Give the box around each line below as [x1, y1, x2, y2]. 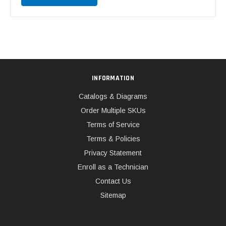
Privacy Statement [84, 149, 142, 157]
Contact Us [95, 177, 131, 186]
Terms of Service [86, 121, 140, 129]
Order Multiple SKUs [80, 106, 146, 115]
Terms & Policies [86, 135, 140, 143]
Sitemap [100, 191, 126, 200]
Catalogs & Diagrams [79, 92, 147, 101]
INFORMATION [92, 74, 134, 83]
